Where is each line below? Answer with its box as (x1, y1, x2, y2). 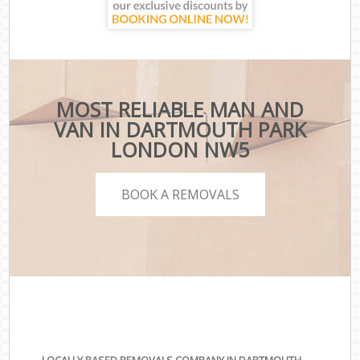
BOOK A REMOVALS (121, 185, 239, 203)
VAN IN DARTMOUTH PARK (53, 116, 306, 144)
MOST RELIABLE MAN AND (55, 96, 304, 124)
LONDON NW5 (110, 136, 249, 164)
